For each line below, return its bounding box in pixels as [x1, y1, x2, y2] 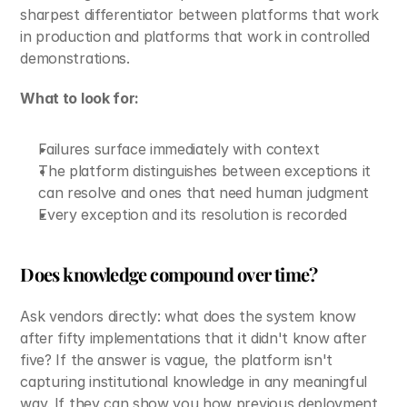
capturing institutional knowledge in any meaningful [20, 372, 368, 391]
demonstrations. [20, 49, 130, 67]
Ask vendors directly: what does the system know [20, 307, 356, 325]
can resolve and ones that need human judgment [38, 184, 370, 202]
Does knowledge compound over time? [20, 262, 318, 286]
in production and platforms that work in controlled [20, 27, 371, 45]
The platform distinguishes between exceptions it [38, 162, 372, 180]
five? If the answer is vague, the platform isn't [20, 351, 333, 369]
